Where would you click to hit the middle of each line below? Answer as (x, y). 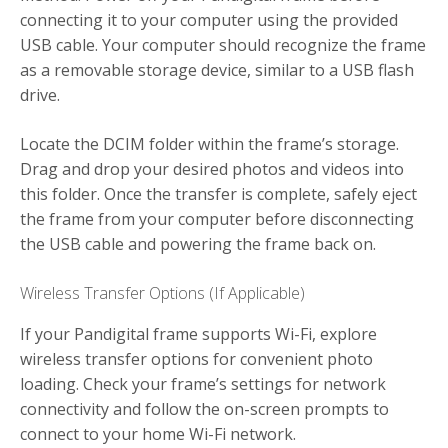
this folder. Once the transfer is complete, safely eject (218, 194)
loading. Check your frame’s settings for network (203, 384)
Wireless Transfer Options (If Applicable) (162, 293)
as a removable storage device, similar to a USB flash (217, 70)
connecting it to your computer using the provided (209, 20)
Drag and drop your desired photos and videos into (212, 169)
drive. (40, 95)
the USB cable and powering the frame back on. (198, 244)
